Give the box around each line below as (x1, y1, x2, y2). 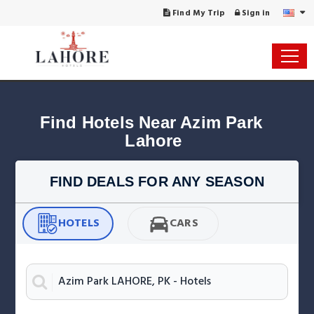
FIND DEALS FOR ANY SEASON (50, 174, 264, 189)
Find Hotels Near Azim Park (39, 113, 268, 132)
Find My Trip (170, 7, 226, 20)
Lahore (125, 131, 182, 150)
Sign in (239, 7, 271, 20)
